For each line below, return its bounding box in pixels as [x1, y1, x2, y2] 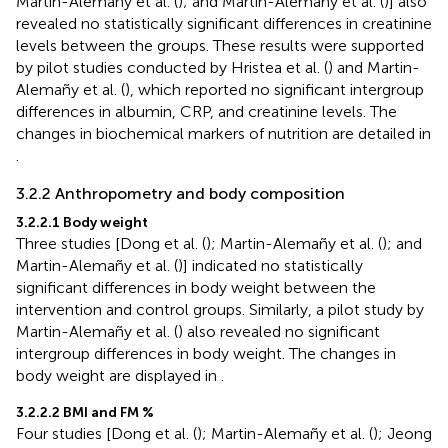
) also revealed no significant [178, 321, 380, 341]
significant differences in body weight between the [16, 277, 376, 297]
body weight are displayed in [16, 365, 221, 385]
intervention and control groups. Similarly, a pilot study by [16, 299, 424, 319]
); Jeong [373, 423, 432, 443]
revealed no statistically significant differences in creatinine [16, 13, 432, 33]
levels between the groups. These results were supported [16, 35, 424, 55]
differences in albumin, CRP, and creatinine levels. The [16, 101, 397, 121]
